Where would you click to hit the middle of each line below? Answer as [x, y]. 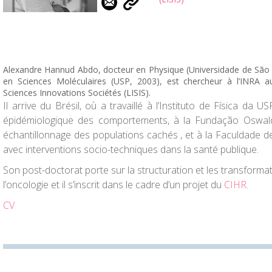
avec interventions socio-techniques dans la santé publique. [131, 149]
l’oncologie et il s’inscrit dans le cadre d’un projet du [114, 185]
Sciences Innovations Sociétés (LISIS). [77, 93]
